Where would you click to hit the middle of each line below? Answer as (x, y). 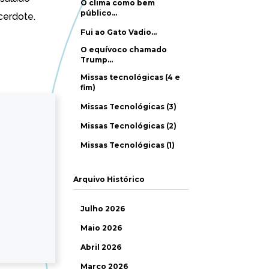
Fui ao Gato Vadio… (119, 32)
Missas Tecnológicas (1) (128, 145)
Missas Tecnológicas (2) (128, 126)
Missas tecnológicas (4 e (130, 77)
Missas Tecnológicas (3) (128, 107)
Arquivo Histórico (109, 179)
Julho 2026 (103, 209)
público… (99, 13)
